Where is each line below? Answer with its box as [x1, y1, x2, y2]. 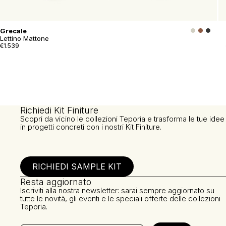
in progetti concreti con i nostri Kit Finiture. [20, 122, 161, 132]
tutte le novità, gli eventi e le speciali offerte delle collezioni [20, 194, 220, 203]
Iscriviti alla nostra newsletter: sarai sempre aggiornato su [20, 186, 214, 195]
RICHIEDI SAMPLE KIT [32, 161, 122, 172]
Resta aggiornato [20, 177, 91, 187]
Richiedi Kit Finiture [20, 105, 98, 116]
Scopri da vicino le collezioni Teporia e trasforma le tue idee [20, 114, 224, 124]
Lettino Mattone [23, 34, 49, 42]
